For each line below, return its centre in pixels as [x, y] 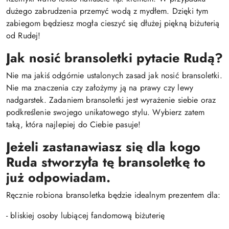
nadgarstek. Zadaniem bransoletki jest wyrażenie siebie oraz [111, 100]
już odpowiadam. [58, 177]
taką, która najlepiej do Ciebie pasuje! [74, 124]
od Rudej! [24, 36]
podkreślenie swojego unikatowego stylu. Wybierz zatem [106, 112]
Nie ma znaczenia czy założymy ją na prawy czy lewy [100, 88]
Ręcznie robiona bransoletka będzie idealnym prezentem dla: [113, 195]
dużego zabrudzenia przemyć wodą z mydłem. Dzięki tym [107, 11]
